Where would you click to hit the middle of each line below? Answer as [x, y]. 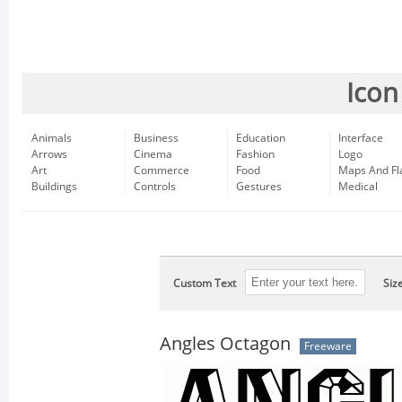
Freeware [328, 346]
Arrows [49, 154]
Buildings [54, 187]
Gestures [259, 187]
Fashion [255, 154]
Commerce [162, 170]
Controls [155, 187]
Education [261, 138]
